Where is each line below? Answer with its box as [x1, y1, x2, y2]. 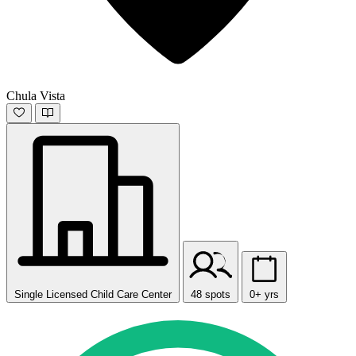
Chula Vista [6, 89, 65, 103]
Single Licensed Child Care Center [14, 288, 172, 301]
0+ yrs [250, 288, 279, 301]
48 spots [191, 288, 230, 301]
